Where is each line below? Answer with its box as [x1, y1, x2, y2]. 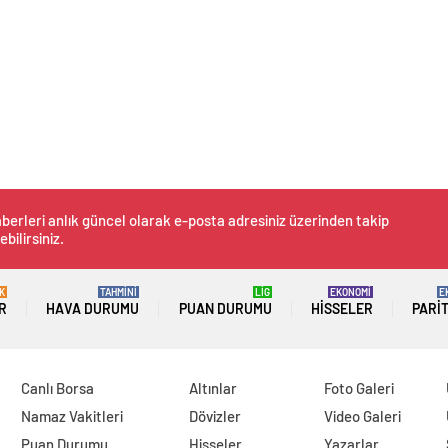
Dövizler [189, 407, 242, 426]
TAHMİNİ [100, 286, 138, 299]
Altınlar [189, 379, 238, 398]
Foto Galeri [324, 379, 395, 398]
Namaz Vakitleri [20, 407, 123, 426]
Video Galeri [324, 407, 402, 426]
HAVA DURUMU [46, 300, 140, 318]
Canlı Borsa [20, 379, 94, 398]
